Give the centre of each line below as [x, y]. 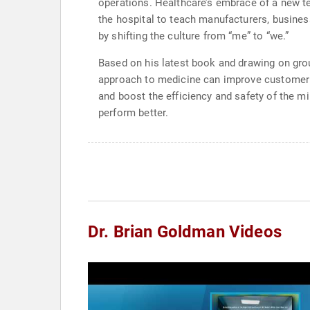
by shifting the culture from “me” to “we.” [194, 36]
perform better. [134, 113]
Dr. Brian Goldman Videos [185, 232]
